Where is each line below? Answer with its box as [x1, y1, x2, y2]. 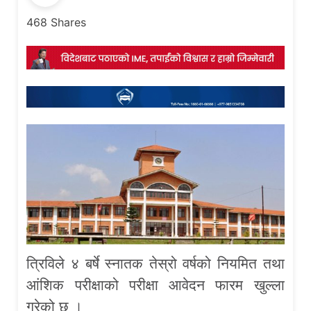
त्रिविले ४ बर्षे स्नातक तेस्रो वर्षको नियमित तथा [26, 255, 285, 272]
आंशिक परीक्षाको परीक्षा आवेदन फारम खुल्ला [26, 277, 285, 294]
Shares [51, 15, 87, 29]
